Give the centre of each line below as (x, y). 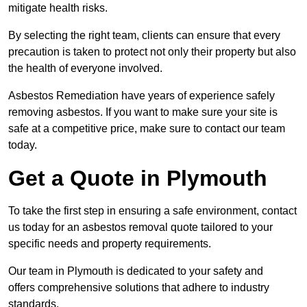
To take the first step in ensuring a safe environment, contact (152, 210)
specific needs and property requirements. (110, 243)
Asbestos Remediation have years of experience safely (142, 95)
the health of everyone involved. (85, 68)
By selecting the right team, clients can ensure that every (144, 35)
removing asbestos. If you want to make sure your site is (143, 112)
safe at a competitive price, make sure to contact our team (147, 128)
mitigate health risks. (58, 8)
